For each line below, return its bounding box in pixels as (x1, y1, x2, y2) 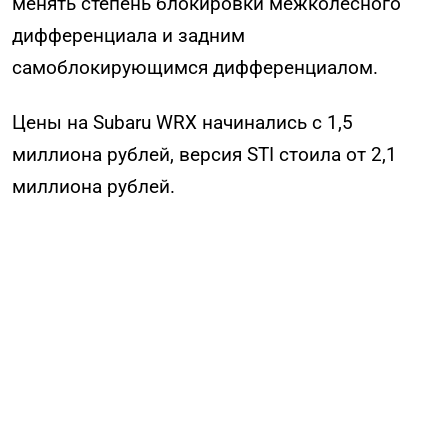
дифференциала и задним (12, 24, 245, 48)
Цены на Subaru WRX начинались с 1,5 (12, 111, 353, 135)
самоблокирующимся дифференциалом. (12, 56, 378, 80)
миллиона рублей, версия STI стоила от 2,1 (12, 143, 397, 167)
